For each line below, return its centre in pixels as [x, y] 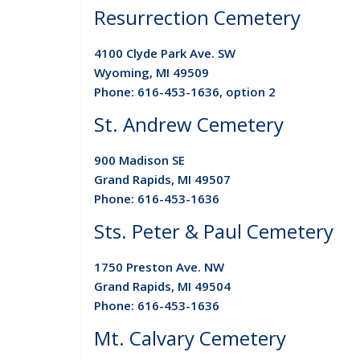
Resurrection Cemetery [197, 17]
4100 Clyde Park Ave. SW [165, 53]
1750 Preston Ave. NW [159, 266]
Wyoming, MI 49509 [151, 72]
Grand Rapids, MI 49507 [162, 179]
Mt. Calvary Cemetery [190, 337]
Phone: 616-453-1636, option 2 [185, 91]
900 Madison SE [139, 160]
